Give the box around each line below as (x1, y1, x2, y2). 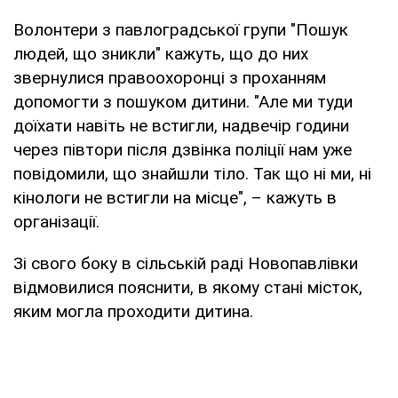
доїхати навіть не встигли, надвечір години (13, 115, 349, 136)
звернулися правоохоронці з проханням (13, 67, 326, 88)
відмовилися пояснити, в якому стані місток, (13, 276, 362, 298)
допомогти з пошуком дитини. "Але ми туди (13, 91, 353, 112)
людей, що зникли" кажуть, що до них (13, 43, 308, 64)
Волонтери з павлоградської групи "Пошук (13, 19, 348, 40)
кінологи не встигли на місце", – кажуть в (13, 187, 337, 208)
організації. (13, 211, 99, 232)
